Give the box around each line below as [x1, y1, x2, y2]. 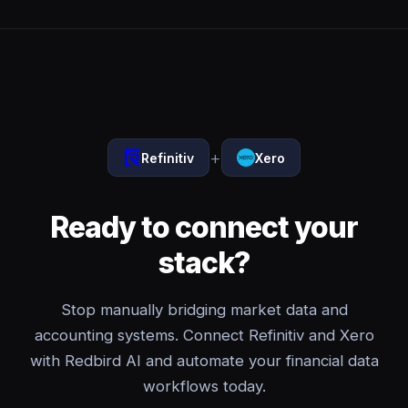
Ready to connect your [49, 209, 359, 245]
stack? [158, 245, 250, 280]
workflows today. [142, 377, 266, 395]
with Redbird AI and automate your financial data [29, 352, 379, 370]
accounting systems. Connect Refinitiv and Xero [34, 326, 374, 344]
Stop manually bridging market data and [60, 301, 348, 319]
